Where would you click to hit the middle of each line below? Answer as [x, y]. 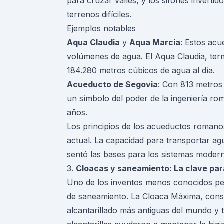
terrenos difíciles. [99, 15]
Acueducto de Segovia [112, 85]
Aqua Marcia [155, 43]
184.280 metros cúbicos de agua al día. [141, 71]
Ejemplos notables [101, 29]
